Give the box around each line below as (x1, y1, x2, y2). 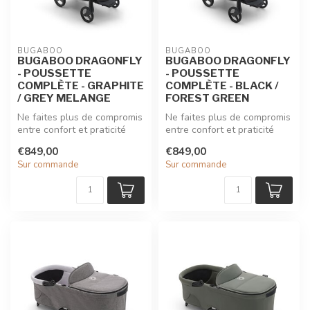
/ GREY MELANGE (17, 91, 111, 104)
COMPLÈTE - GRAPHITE (17, 78, 144, 92)
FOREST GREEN (165, 91, 249, 104)
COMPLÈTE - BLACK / (165, 78, 279, 92)
